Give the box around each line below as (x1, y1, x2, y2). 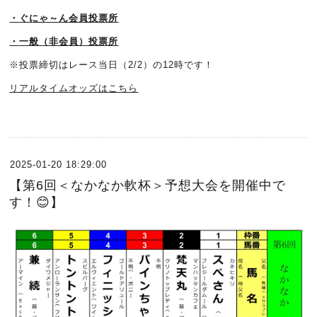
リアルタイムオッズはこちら (9, 83, 139, 93)
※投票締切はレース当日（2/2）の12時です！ (9, 59, 214, 70)
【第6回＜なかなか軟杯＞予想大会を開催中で (9, 178, 287, 192)
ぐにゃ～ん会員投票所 (19, 13, 119, 23)
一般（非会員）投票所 (19, 36, 119, 47)
